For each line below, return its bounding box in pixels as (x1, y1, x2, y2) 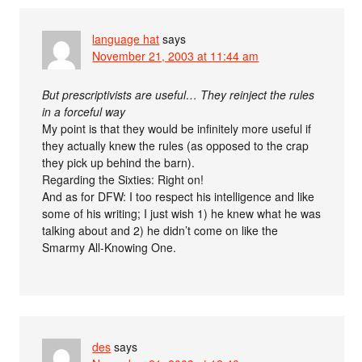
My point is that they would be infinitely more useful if (42, 120, 312, 137)
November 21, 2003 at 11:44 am (92, 47, 259, 64)
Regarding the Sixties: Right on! (42, 170, 204, 187)
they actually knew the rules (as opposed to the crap (42, 137, 309, 154)
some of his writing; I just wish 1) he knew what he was (42, 204, 322, 221)
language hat (92, 30, 160, 47)
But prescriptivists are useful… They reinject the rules (42, 86, 315, 103)
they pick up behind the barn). (42, 154, 196, 170)
